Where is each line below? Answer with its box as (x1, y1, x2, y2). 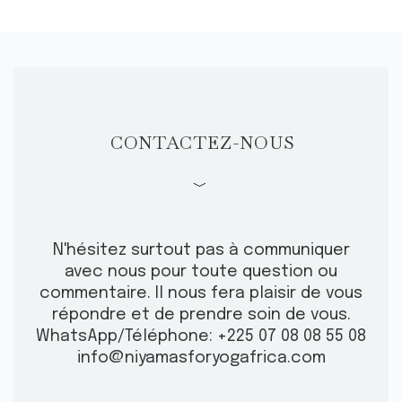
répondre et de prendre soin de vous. (51, 307, 351, 324)
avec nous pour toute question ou (65, 264, 337, 281)
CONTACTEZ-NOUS (110, 131, 295, 155)
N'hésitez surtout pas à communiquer (52, 242, 350, 259)
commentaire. (39, 285, 151, 302)
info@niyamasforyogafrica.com (76, 350, 326, 367)
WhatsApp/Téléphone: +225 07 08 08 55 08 (36, 328, 366, 345)
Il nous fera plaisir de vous (151, 285, 363, 302)
